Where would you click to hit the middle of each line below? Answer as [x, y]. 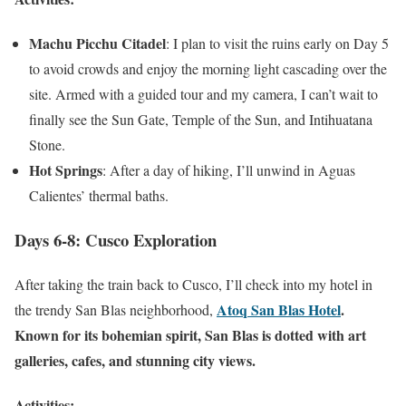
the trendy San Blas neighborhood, [116, 309]
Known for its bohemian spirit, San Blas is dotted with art [190, 334]
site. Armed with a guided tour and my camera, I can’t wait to [203, 94]
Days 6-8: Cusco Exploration [116, 239]
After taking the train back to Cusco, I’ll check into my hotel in [193, 284]
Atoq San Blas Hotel [279, 309]
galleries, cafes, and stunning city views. [135, 360]
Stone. [47, 145]
